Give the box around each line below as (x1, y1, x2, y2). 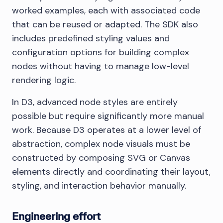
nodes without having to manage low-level (12, 60, 189, 73)
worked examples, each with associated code (12, 4, 200, 17)
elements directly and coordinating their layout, (12, 166, 211, 178)
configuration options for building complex (12, 46, 189, 59)
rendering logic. (12, 74, 76, 87)
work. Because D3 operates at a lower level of (12, 124, 201, 136)
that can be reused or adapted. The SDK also (12, 18, 198, 31)
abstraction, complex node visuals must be (12, 138, 190, 150)
